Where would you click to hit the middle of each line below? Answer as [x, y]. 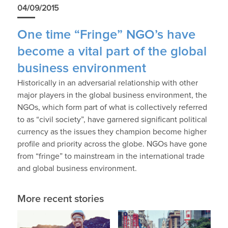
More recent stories [60, 199]
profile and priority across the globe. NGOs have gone [112, 144]
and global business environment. [77, 168]
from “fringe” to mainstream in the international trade [111, 156]
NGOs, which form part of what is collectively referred [112, 107]
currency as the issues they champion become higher [112, 132]
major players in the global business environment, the [112, 95]
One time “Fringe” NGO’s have [106, 35]
